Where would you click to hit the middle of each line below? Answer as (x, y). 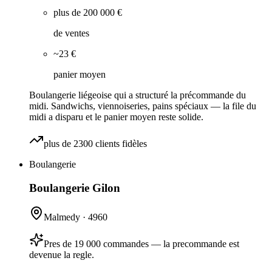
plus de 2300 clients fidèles (95, 143)
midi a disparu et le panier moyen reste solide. (116, 117)
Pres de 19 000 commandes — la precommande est (141, 244)
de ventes (71, 33)
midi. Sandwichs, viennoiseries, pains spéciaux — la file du (143, 106)
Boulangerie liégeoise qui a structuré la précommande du (138, 95)
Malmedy (62, 217)
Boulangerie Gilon (75, 188)
